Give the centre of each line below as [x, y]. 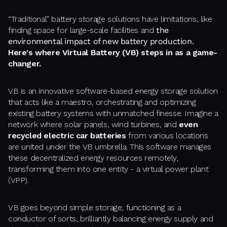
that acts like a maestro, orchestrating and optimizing [102, 102]
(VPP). [18, 180]
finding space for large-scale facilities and [82, 30]
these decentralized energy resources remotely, [93, 158]
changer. [25, 64]
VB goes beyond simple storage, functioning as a [95, 208]
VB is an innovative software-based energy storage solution [113, 91]
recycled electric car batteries [67, 136]
